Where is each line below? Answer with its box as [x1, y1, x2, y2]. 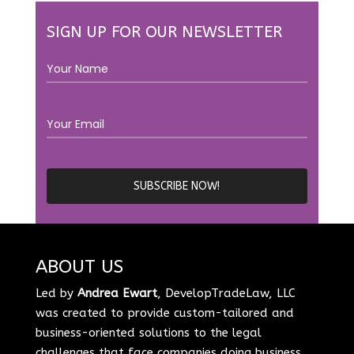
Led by [35, 285, 77, 300]
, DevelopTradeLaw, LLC [156, 285, 296, 300]
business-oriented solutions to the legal [35, 325, 262, 340]
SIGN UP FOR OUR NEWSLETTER [46, 22, 282, 41]
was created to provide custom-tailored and [35, 305, 294, 320]
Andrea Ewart [77, 285, 157, 300]
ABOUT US [35, 255, 123, 277]
